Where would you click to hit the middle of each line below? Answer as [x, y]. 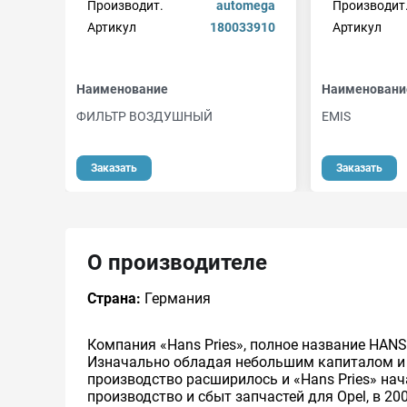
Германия [176, 298]
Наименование [122, 89]
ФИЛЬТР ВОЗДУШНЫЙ [144, 116]
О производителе [177, 263]
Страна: [114, 298]
